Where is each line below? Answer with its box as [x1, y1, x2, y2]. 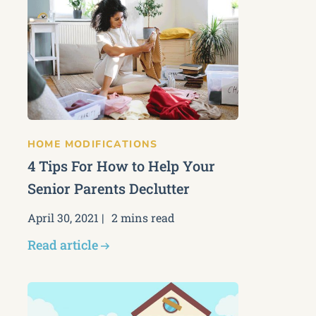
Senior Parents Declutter [27, 179, 190, 197]
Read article [27, 236, 98, 253]
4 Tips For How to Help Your [27, 157, 215, 175]
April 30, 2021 [27, 210, 99, 225]
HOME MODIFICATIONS [27, 138, 158, 151]
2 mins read [111, 210, 175, 225]
